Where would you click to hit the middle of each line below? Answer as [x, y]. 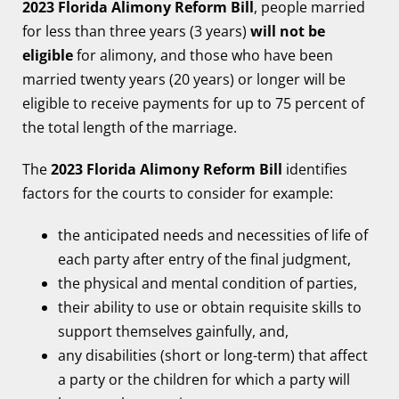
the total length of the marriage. [130, 127]
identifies [317, 169]
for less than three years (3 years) [136, 31]
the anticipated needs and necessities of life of [213, 235]
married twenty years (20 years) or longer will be [184, 79]
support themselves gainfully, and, [173, 331]
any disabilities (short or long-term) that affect [213, 355]
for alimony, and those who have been [203, 55]
